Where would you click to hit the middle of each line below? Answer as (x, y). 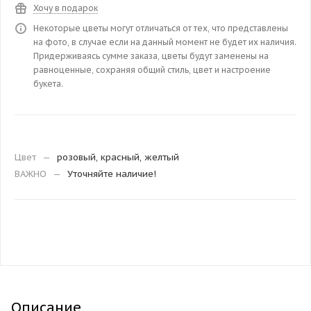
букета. (48, 83)
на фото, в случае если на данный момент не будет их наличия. (165, 42)
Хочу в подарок (66, 8)
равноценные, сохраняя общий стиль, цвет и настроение (152, 69)
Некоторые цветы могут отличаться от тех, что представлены (161, 28)
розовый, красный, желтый (118, 157)
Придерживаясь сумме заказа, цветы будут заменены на (151, 56)
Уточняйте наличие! (112, 174)
